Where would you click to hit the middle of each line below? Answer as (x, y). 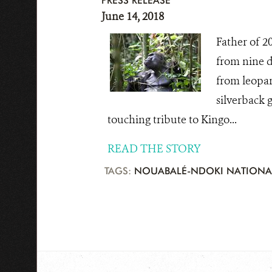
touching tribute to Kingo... (172, 120)
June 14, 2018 (132, 16)
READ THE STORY (154, 149)
